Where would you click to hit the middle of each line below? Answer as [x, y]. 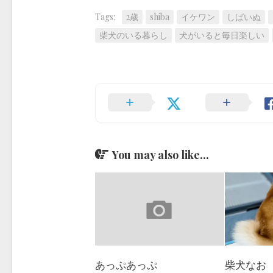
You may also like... [161, 155]
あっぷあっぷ [126, 264]
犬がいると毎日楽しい [222, 35]
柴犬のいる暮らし [133, 35]
